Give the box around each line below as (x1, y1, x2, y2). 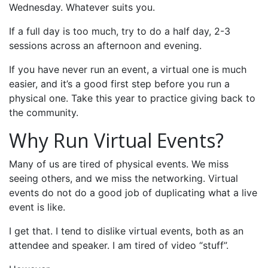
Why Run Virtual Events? (9, 127, 224, 153)
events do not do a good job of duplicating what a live (9, 187, 257, 199)
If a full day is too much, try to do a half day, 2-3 (9, 25, 230, 37)
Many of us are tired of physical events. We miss (9, 158, 229, 170)
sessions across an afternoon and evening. (9, 39, 202, 51)
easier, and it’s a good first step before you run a (9, 78, 230, 90)
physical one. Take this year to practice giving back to (9, 92, 255, 104)
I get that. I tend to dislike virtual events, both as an (9, 225, 243, 237)
